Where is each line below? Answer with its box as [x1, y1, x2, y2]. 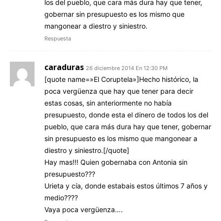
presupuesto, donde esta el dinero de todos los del [44, 110, 208, 119]
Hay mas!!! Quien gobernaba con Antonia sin [44, 157, 187, 166]
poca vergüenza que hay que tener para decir [44, 86, 193, 95]
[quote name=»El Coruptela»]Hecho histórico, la [44, 74, 198, 83]
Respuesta [44, 35, 71, 42]
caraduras [44, 61, 84, 73]
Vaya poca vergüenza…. [44, 205, 123, 214]
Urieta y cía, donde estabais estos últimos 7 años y [44, 181, 208, 190]
